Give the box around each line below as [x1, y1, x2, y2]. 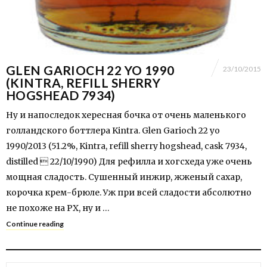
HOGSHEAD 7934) [6, 88, 116, 103]
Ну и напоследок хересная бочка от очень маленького [6, 110, 246, 121]
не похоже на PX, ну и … [6, 203, 110, 214]
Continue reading [6, 219, 64, 229]
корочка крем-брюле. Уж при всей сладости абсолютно [6, 187, 252, 198]
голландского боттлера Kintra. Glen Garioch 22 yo [6, 125, 220, 136]
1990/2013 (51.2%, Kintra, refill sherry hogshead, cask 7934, [6, 141, 247, 152]
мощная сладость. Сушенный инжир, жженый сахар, [6, 172, 242, 183]
